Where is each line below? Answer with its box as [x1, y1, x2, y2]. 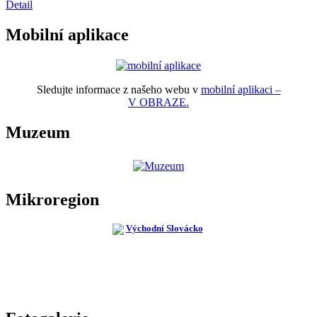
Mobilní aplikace [6, 25, 129, 44]
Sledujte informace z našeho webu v [36, 83, 201, 96]
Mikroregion [6, 190, 99, 209]
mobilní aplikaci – [200, 83, 281, 96]
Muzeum [6, 122, 70, 142]
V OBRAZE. [128, 96, 189, 108]
